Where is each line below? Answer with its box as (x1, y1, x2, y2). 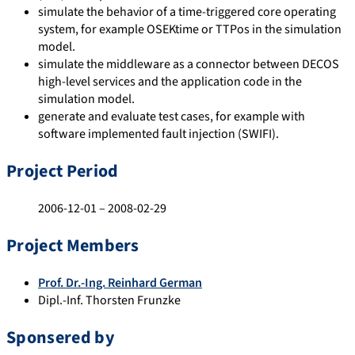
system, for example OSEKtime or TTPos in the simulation (38, 20, 342, 38)
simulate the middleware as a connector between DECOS (38, 55, 339, 73)
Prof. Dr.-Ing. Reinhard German (38, 273, 202, 292)
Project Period (6, 158, 119, 184)
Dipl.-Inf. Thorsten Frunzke (38, 291, 181, 309)
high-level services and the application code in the (38, 72, 302, 90)
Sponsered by (6, 324, 114, 350)
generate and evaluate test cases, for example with (38, 107, 305, 125)
